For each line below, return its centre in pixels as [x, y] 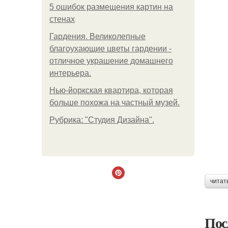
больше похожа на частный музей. [115, 103]
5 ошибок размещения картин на [111, 7]
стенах [62, 19]
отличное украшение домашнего [111, 61]
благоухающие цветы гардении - [110, 49]
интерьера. [70, 73]
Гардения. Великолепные [97, 36]
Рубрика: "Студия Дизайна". [102, 120]
